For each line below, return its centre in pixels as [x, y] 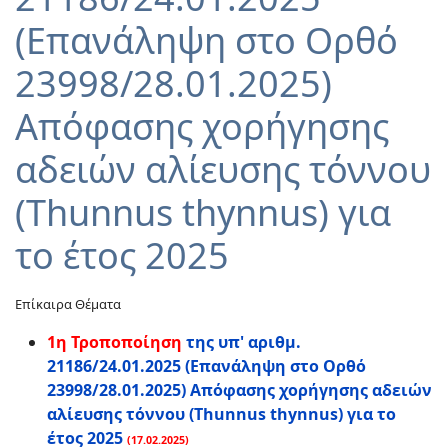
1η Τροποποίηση [114, 342]
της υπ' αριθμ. [241, 342]
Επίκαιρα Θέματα [68, 304]
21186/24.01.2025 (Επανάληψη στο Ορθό [206, 366]
